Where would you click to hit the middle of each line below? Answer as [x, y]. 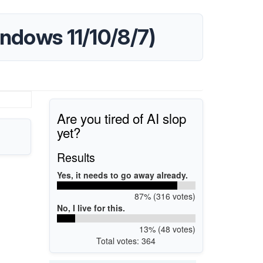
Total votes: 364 [126, 240]
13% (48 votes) [167, 229]
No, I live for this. [91, 208]
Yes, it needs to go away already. [122, 175]
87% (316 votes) [165, 196]
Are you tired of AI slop [122, 118]
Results [76, 157]
